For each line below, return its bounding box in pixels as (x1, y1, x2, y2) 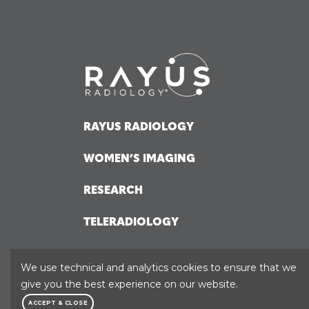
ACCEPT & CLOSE (28, 299, 88, 307)
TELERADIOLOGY (83, 217, 179, 228)
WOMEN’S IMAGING (83, 153, 196, 165)
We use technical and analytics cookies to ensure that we (21, 261, 297, 274)
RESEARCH (83, 185, 143, 197)
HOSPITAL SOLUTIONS (83, 248, 210, 260)
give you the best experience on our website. (21, 278, 238, 290)
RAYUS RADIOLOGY (83, 121, 195, 133)
